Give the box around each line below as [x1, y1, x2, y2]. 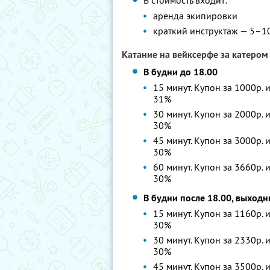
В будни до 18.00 [143, 66, 218, 78]
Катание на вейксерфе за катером [122, 48, 268, 61]
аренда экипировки [153, 10, 238, 22]
